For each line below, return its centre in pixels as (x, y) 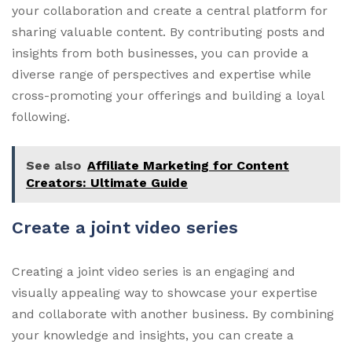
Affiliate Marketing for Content (188, 165)
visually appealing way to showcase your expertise (165, 292)
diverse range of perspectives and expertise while (161, 74)
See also (53, 165)
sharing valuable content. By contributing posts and (169, 31)
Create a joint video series (125, 227)
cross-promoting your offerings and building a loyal (168, 95)
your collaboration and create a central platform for (170, 10)
